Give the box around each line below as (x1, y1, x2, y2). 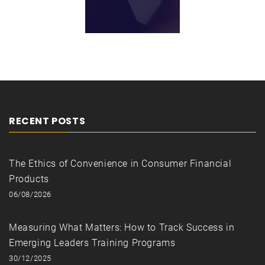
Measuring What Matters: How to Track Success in (9, 221, 235, 233)
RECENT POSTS (9, 114, 86, 128)
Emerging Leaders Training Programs (9, 237, 176, 248)
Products (9, 173, 49, 185)
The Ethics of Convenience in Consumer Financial (9, 157, 232, 169)
